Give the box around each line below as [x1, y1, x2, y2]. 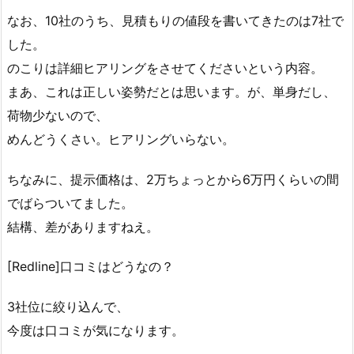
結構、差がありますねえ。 [7, 218, 159, 235]
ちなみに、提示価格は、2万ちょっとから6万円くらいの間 [7, 171, 339, 187]
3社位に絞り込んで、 [7, 299, 129, 315]
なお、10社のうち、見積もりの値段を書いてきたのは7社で [7, 12, 344, 28]
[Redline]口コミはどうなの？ [7, 258, 174, 275]
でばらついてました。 [7, 194, 134, 211]
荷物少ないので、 [7, 107, 108, 123]
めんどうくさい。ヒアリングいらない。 [7, 130, 235, 147]
